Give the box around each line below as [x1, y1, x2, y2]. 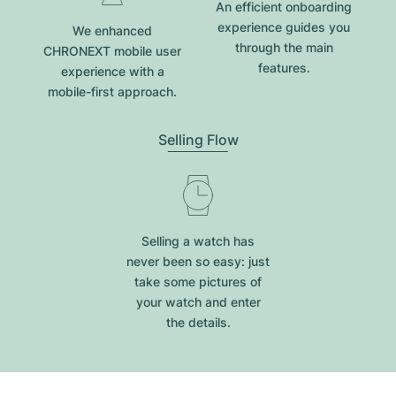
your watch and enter [135, 294, 261, 309]
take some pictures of [134, 274, 262, 289]
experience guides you [217, 19, 350, 34]
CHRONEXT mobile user [43, 43, 181, 58]
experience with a [60, 64, 164, 79]
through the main [234, 40, 333, 55]
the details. [165, 315, 231, 330]
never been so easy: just [126, 254, 270, 269]
